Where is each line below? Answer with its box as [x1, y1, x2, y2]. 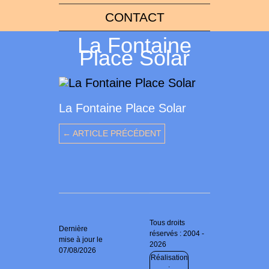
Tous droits [150, 219, 186, 228]
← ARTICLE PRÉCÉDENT [62, 128, 162, 139]
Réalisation [151, 253, 189, 262]
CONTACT [104, 10, 165, 24]
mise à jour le [59, 235, 103, 244]
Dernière [59, 225, 88, 234]
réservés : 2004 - [150, 229, 205, 238]
